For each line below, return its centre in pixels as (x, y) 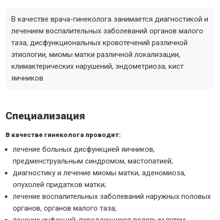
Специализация (45, 116)
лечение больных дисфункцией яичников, (84, 149)
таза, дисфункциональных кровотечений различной (99, 43)
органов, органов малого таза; (65, 208)
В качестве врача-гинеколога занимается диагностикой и (110, 19)
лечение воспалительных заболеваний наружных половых (112, 196)
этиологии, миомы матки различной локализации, (96, 55)
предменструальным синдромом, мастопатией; (93, 161)
